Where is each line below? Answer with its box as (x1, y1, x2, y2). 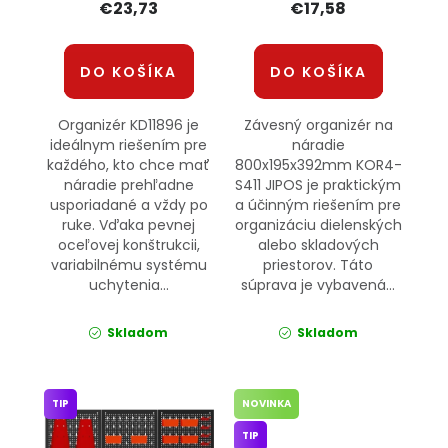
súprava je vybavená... (241, 275, 396, 296)
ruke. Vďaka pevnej (62, 215, 196, 236)
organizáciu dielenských (234, 215, 402, 236)
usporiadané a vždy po (49, 195, 208, 216)
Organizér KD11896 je (58, 115, 200, 136)
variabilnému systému (50, 255, 207, 276)
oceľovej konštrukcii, (57, 235, 200, 256)
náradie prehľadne (63, 175, 194, 196)
